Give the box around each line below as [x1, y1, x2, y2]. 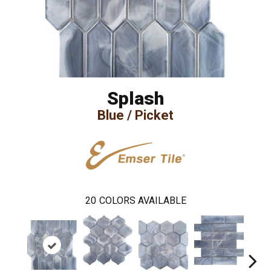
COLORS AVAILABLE [99, 194, 186, 206]
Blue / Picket [97, 107, 174, 123]
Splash [107, 87, 164, 109]
